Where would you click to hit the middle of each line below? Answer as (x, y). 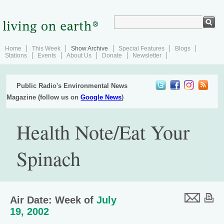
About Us (79, 55)
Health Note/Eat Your (103, 132)
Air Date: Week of (53, 200)
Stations (16, 55)
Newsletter (147, 55)
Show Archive (89, 48)
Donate (112, 55)
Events (47, 55)
